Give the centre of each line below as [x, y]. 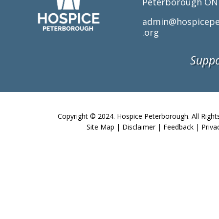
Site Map [101, 127]
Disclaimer [139, 127]
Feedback [179, 127]
